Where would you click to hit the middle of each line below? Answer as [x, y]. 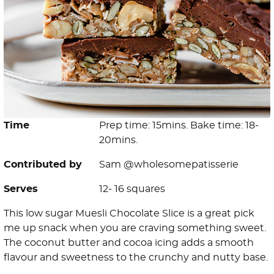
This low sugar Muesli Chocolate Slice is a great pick [129, 214]
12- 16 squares [132, 189]
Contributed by [43, 165]
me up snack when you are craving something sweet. [135, 228]
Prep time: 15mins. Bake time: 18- [179, 126]
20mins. [118, 140]
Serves [21, 189]
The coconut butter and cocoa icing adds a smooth [129, 243]
